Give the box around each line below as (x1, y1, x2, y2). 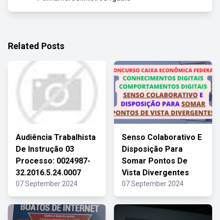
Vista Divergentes (122, 168, 189, 177)
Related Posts (8, 41, 64, 51)
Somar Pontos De (122, 156, 188, 165)
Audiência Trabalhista (16, 133, 96, 142)
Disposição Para (122, 144, 183, 154)
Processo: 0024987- (16, 156, 90, 165)
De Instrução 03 (16, 144, 74, 154)
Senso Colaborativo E (122, 133, 202, 142)
